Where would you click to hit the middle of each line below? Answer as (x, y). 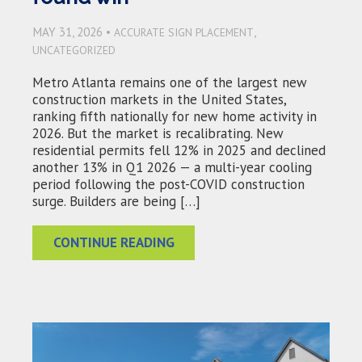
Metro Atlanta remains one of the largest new (170, 82)
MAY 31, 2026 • (73, 31)
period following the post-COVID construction (168, 184)
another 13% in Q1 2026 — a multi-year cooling (172, 167)
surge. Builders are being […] (116, 201)
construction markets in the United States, (159, 99)
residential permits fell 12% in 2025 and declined (179, 150)
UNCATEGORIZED (74, 50)
